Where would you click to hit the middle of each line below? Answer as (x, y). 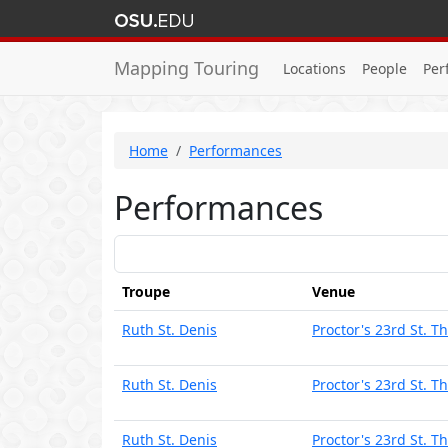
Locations (314, 68)
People (384, 68)
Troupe (146, 291)
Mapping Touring (186, 68)
